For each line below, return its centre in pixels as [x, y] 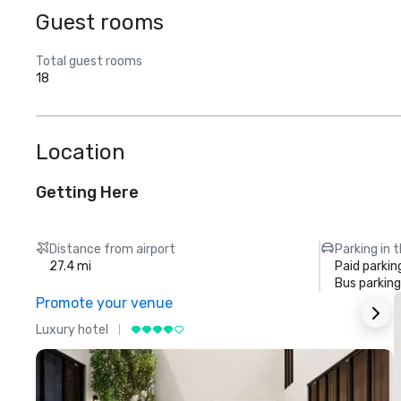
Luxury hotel [72, 329]
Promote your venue [104, 303]
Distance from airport [113, 249]
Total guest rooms [89, 61]
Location [81, 152]
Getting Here [87, 192]
